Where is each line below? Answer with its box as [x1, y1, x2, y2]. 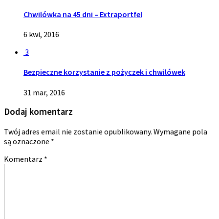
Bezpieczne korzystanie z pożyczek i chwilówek [23, 67, 185, 77]
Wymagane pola [153, 127, 207, 136]
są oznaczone [4, 136, 51, 146]
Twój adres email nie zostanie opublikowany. [4, 127, 152, 136]
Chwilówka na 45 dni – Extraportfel [23, 9, 142, 19]
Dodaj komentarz [4, 106, 73, 118]
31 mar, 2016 [23, 87, 65, 97]
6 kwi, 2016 [23, 29, 59, 40]
